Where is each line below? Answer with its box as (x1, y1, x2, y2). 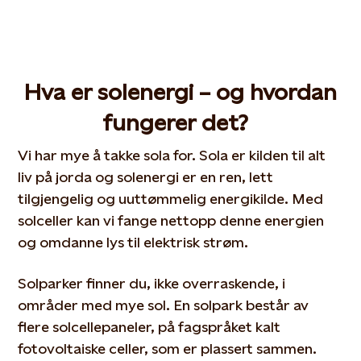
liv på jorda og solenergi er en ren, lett (18, 168, 274, 185)
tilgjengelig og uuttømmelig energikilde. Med (18, 190, 324, 207)
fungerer (102, 110, 201, 135)
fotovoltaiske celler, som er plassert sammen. (18, 340, 317, 357)
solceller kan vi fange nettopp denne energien (18, 212, 325, 229)
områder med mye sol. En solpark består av (18, 297, 309, 313)
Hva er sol (24, 79, 127, 105)
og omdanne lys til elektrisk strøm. (18, 234, 252, 251)
